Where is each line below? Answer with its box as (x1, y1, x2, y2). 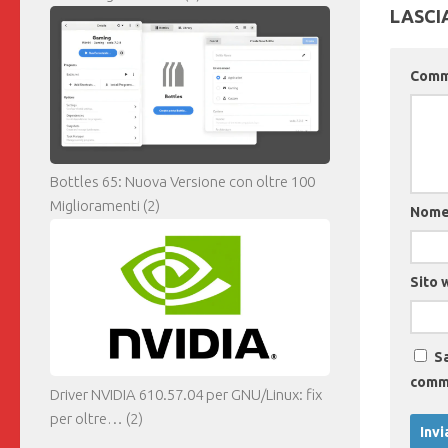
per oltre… (50, 410, 123, 428)
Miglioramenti (50, 197, 140, 215)
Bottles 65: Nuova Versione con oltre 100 (50, 173, 315, 191)
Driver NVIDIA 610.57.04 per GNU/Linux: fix (50, 386, 322, 404)
